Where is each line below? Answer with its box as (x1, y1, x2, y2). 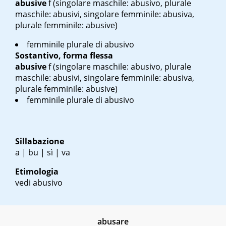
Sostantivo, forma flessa (15, 50, 113, 62)
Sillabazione (15, 136, 64, 147)
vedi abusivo (15, 177, 63, 189)
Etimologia (15, 166, 59, 178)
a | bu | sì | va (15, 147, 70, 158)
